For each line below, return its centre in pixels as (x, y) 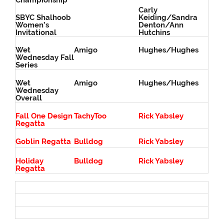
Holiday (30, 161)
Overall (29, 98)
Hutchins (154, 32)
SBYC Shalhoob (43, 17)
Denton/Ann (161, 25)
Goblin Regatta (43, 142)
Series (27, 65)
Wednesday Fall (45, 58)
